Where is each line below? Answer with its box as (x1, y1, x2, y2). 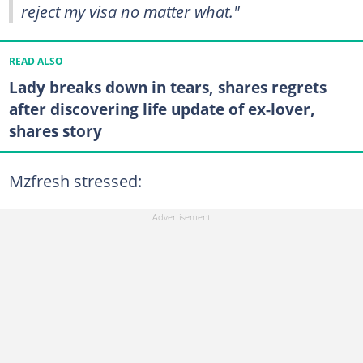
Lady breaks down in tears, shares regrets (8, 76, 327, 99)
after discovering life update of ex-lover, (8, 98, 315, 121)
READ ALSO (8, 55, 63, 68)
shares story (8, 120, 102, 143)
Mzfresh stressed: (8, 169, 142, 192)
